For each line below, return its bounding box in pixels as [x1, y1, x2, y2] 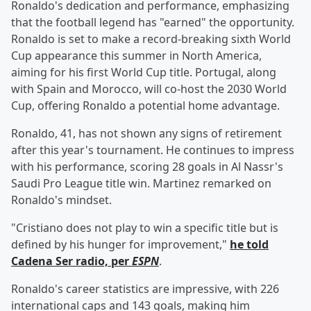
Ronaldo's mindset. [11, 192, 112, 208]
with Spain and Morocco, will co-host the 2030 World [11, 81, 287, 97]
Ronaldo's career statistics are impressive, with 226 [11, 281, 279, 297]
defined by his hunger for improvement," [11, 237, 230, 253]
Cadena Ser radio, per [11, 253, 132, 269]
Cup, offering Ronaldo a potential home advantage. [11, 98, 280, 114]
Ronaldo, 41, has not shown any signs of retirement [11, 126, 282, 142]
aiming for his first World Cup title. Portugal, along [11, 65, 276, 81]
